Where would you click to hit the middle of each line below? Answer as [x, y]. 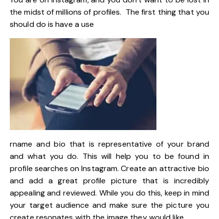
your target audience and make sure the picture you [109, 205]
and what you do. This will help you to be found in [109, 156]
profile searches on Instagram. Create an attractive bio [109, 168]
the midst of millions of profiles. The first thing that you [110, 12]
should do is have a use [52, 24]
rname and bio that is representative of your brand [109, 144]
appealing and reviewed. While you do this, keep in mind [109, 193]
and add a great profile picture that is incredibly [109, 180]
